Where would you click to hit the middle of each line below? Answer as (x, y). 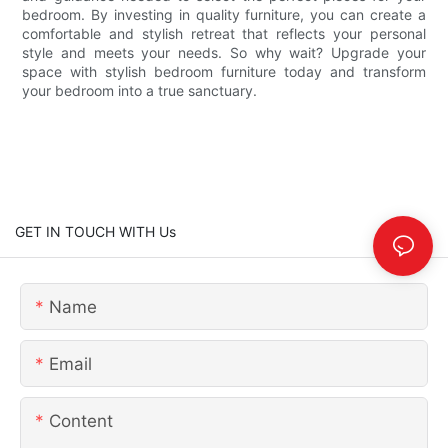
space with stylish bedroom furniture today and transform (224, 71)
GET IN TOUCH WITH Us (95, 231)
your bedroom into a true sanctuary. (140, 90)
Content (81, 420)
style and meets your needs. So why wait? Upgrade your (224, 52)
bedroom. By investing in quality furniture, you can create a (224, 14)
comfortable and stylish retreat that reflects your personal (224, 33)
